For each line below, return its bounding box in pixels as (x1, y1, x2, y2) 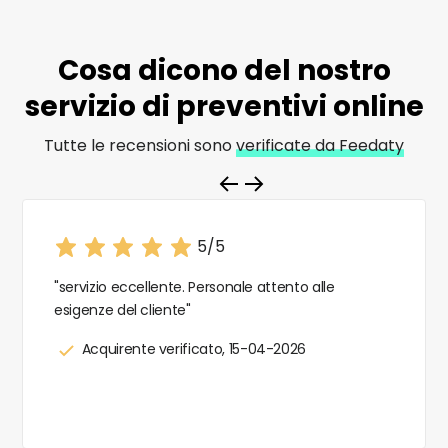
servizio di (24, 86, 176, 126)
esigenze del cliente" (54, 299, 191, 320)
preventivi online (175, 86, 424, 126)
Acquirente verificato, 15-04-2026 (78, 338, 307, 359)
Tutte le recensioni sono (44, 133, 236, 157)
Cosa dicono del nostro (57, 50, 391, 90)
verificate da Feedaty (236, 133, 404, 157)
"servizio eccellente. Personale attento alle (54, 276, 335, 297)
